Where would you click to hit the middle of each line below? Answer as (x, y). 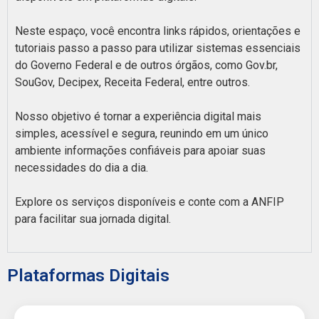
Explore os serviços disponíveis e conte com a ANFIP (150, 202)
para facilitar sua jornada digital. (93, 219)
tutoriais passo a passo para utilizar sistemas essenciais (158, 48)
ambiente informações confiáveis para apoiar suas (140, 150)
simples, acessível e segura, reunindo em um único (142, 133)
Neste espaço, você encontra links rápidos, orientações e (158, 31)
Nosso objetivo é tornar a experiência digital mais (138, 116)
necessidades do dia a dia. (82, 167)
